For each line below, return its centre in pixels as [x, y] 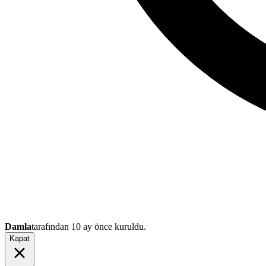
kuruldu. [129, 226]
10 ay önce [92, 226]
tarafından [51, 226]
